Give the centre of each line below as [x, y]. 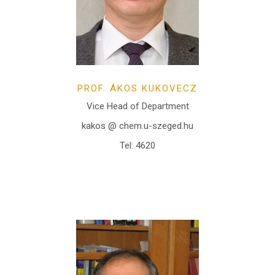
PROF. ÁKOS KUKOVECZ [137, 89]
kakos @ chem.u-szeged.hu [137, 126]
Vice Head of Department [137, 107]
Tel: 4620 [137, 146]
